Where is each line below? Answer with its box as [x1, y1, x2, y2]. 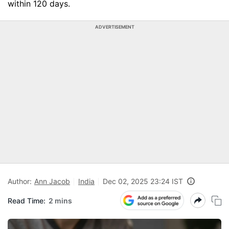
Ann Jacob [34, 177, 70, 186]
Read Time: [8, 196, 45, 205]
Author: [8, 177, 32, 186]
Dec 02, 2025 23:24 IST [103, 177, 183, 186]
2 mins [49, 196, 72, 205]
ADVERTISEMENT [95, 24, 134, 30]
